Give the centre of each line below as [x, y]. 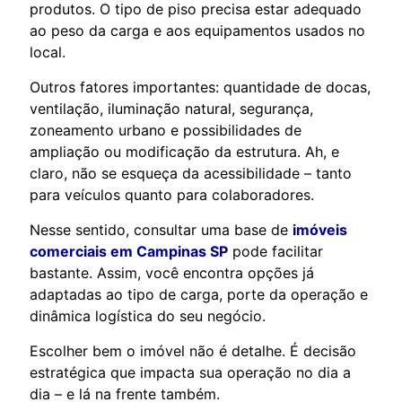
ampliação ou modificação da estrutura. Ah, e [184, 151]
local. [48, 52]
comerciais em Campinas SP [129, 251]
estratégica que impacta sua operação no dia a [190, 372]
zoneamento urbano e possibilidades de [166, 130]
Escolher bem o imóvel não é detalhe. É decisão [193, 350]
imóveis [320, 229]
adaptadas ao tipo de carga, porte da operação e [199, 294]
